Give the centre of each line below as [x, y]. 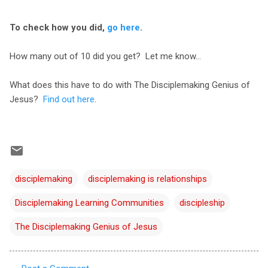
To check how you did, [58, 27]
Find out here [69, 99]
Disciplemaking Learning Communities [89, 202]
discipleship [202, 202]
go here [124, 27]
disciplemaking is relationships [147, 179]
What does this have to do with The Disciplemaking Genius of [130, 85]
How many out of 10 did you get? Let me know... [105, 56]
